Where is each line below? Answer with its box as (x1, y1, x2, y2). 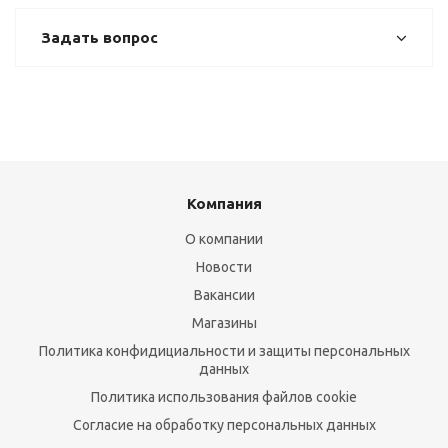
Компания (186, 195, 262, 212)
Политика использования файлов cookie (91, 389, 357, 405)
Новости (196, 259, 252, 275)
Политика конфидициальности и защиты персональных (38, 343, 410, 359)
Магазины (191, 315, 257, 331)
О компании (185, 231, 263, 247)
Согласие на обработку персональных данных (72, 417, 376, 433)
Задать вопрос (41, 29, 158, 46)
